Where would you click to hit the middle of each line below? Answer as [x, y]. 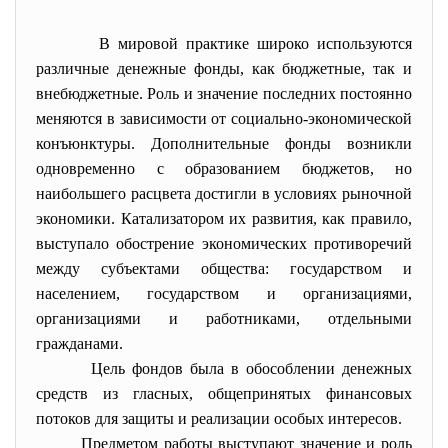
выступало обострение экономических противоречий [224, 243]
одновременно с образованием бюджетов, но [224, 168]
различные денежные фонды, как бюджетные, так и [224, 68]
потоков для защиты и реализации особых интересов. [223, 418]
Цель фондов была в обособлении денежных [224, 368]
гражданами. [83, 343]
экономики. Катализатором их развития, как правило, [224, 218]
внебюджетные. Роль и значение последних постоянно [224, 93]
